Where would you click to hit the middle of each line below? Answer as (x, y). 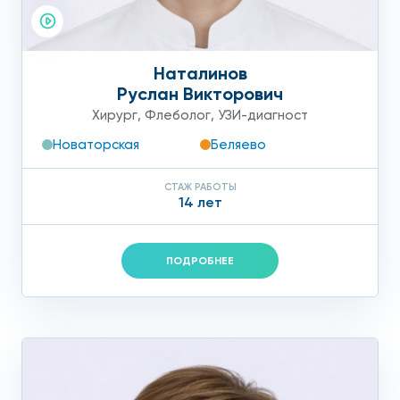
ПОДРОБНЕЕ (200, 260)
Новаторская (96, 144)
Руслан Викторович (200, 93)
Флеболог (178, 115)
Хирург (115, 115)
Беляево (238, 144)
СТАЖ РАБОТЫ (200, 187)
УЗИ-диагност (263, 115)
